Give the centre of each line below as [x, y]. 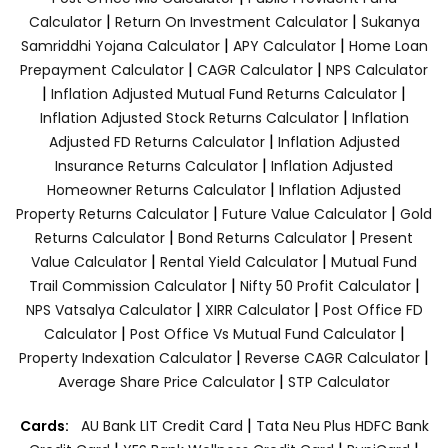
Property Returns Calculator [112, 213]
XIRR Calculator [257, 309]
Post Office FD [372, 309]
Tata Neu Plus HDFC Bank [342, 425]
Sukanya [390, 21]
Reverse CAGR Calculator [332, 357]
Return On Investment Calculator [231, 21]
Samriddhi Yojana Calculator [120, 45]
